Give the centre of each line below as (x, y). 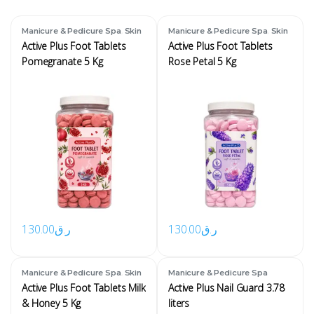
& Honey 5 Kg (51, 303)
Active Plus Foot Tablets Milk (83, 287)
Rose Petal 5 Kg (202, 61)
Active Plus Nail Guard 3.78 (226, 287)
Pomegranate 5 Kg (62, 61)
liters (179, 303)
